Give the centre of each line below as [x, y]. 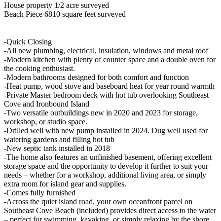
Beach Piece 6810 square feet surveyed [65, 14]
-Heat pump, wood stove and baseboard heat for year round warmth [109, 86]
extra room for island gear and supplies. [65, 184]
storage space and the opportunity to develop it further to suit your [106, 166]
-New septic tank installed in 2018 [57, 148]
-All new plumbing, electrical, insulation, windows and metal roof [106, 50]
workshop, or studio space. [46, 121]
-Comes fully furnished [40, 192]
